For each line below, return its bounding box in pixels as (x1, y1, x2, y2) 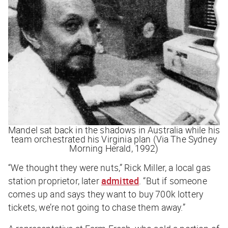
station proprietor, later (8, 175, 101, 187)
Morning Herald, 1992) (69, 142, 159, 155)
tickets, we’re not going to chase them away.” (8, 201, 185, 214)
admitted (101, 175, 139, 187)
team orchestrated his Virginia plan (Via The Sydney (11, 133, 217, 146)
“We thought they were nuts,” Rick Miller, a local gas (8, 161, 211, 174)
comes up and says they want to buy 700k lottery (8, 188, 204, 201)
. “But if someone (139, 175, 207, 187)
